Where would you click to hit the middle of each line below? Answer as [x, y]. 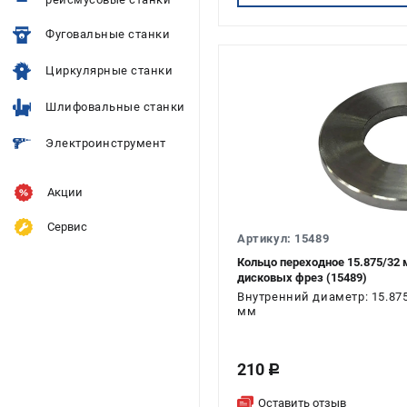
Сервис [67, 227]
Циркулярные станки [109, 70]
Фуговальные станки [108, 34]
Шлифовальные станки [115, 107]
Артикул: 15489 [283, 238]
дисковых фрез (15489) [302, 278]
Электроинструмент [106, 143]
